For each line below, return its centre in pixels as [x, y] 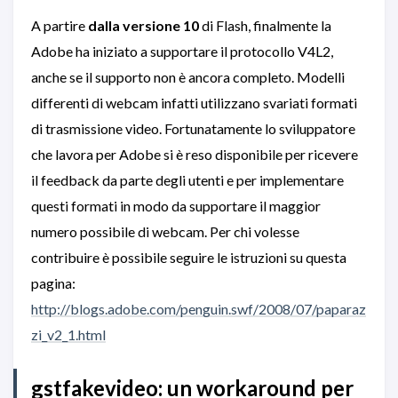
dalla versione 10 [143, 25]
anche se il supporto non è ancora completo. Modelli [188, 77]
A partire [60, 25]
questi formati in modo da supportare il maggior [176, 206]
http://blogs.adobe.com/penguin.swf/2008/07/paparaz [199, 309]
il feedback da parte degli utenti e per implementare [187, 180]
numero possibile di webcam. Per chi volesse [165, 231]
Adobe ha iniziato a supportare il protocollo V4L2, [182, 51]
